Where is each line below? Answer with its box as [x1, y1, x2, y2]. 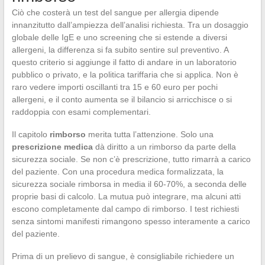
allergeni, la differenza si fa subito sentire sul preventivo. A [11, 44, 228, 54]
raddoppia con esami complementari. [11, 106, 151, 117]
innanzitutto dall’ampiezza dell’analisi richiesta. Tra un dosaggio [11, 20, 248, 30]
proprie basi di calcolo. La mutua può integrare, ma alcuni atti [11, 191, 241, 201]
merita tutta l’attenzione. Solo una [85, 129, 214, 139]
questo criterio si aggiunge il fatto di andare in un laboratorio [11, 57, 237, 67]
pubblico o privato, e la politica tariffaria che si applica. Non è [11, 69, 238, 79]
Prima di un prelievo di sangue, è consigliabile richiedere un [11, 251, 234, 261]
